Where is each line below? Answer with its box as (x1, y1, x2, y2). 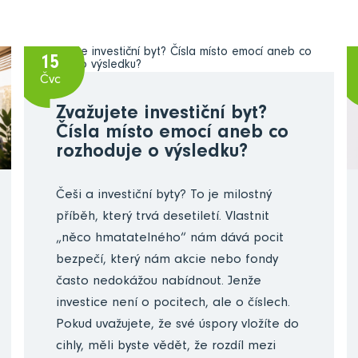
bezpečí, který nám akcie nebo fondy (56, 253, 279, 268)
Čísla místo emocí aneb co (56, 124, 289, 144)
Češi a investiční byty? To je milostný (56, 189, 272, 203)
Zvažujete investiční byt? (56, 105, 268, 125)
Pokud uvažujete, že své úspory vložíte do (56, 318, 300, 332)
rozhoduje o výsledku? (56, 143, 249, 163)
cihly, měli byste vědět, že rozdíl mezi (56, 340, 276, 354)
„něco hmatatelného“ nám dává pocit (56, 232, 284, 246)
